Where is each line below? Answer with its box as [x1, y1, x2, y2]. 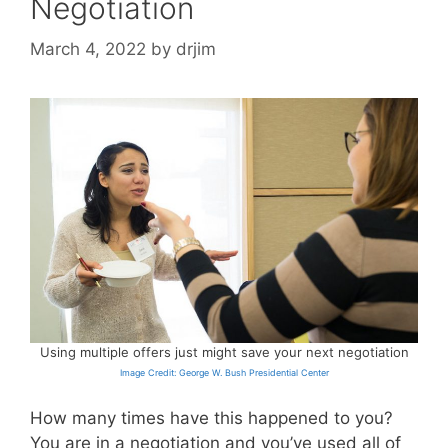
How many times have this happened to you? [30, 408, 393, 429]
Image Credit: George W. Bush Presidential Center [119, 366, 329, 378]
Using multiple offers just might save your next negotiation [39, 343, 409, 360]
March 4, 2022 [30, 39, 146, 60]
